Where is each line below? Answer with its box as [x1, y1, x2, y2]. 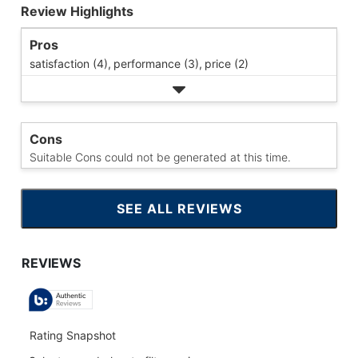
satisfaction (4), [30, 57, 111, 70]
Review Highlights [21, 3, 133, 19]
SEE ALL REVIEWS [116, 201, 242, 217]
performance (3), [113, 57, 202, 70]
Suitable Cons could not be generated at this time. [30, 150, 291, 164]
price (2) [205, 57, 249, 70]
